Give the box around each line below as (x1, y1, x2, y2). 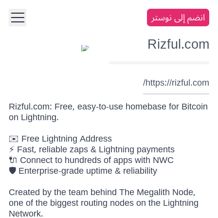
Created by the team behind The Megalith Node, (9, 183, 196, 202)
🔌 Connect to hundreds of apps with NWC (9, 151, 174, 170)
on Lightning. (9, 108, 59, 127)
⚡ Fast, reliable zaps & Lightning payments (9, 140, 175, 159)
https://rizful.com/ (145, 73, 209, 92)
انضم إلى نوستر (151, 8, 205, 27)
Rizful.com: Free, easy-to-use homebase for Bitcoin (9, 97, 208, 116)
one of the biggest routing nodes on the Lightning (9, 194, 199, 213)
